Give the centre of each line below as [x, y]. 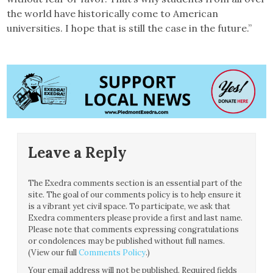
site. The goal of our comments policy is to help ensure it [135, 194]
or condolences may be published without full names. [127, 241]
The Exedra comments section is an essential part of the [135, 183]
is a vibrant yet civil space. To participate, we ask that [129, 206]
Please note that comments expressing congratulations [134, 229]
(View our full [54, 252]
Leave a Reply [78, 152]
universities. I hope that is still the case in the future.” [129, 28]
